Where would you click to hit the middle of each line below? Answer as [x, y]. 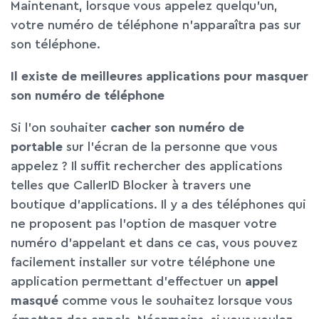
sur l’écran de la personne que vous [170, 147]
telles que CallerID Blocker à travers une [131, 185]
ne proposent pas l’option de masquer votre [144, 224]
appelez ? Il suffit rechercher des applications [147, 166]
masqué [35, 301]
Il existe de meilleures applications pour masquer [159, 77]
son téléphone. [56, 45]
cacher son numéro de [177, 128]
